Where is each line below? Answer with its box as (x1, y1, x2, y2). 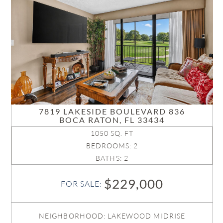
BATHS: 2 (96, 154, 128, 163)
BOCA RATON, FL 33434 (59, 115, 165, 125)
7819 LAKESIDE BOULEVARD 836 (39, 107, 186, 116)
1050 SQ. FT (90, 129, 134, 138)
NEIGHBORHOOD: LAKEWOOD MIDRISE (39, 212, 185, 221)
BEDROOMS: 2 (86, 141, 138, 150)
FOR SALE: (60, 179, 105, 189)
